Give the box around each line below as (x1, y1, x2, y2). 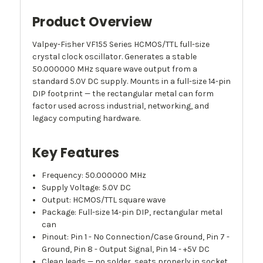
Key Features (32, 144, 119, 163)
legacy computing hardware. (32, 113, 140, 124)
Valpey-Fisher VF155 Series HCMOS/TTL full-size (32, 39, 210, 50)
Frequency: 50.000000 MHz (42, 170, 147, 181)
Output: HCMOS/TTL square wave (42, 195, 166, 205)
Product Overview (32, 13, 152, 32)
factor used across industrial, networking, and (32, 101, 209, 112)
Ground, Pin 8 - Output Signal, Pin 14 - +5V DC (42, 244, 210, 255)
